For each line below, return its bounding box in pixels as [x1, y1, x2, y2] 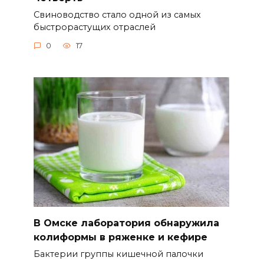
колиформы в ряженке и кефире [33, 231, 207, 243]
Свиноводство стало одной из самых [33, 9, 201, 20]
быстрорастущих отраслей [33, 21, 156, 32]
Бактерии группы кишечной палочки [33, 249, 203, 260]
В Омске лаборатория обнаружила [33, 217, 219, 229]
